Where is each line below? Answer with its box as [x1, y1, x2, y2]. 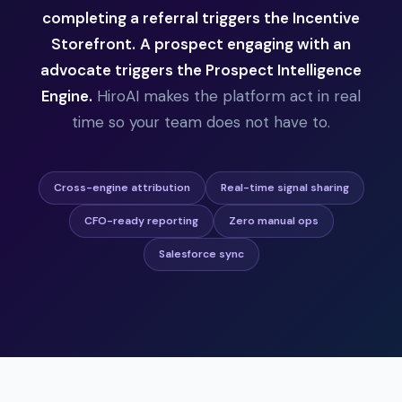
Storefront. [51, 34, 135, 55]
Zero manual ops [228, 214, 319, 229]
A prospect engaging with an [140, 34, 351, 55]
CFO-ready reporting [83, 214, 198, 229]
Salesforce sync [158, 247, 244, 262]
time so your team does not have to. [72, 112, 330, 133]
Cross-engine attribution [53, 180, 190, 196]
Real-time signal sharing [220, 180, 349, 196]
